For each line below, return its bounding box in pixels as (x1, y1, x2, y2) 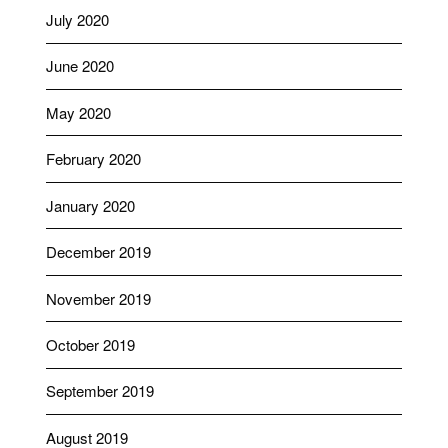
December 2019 (45, 241, 151, 263)
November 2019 (45, 287, 151, 309)
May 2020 (45, 101, 111, 123)
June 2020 (45, 55, 114, 77)
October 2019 (45, 333, 135, 355)
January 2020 (45, 194, 135, 216)
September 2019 (45, 380, 154, 402)
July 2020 (45, 8, 109, 30)
